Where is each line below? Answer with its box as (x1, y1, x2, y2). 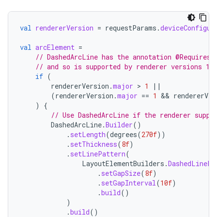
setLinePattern (70, 149, 125, 158)
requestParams (105, 23, 156, 32)
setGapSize (101, 169, 140, 178)
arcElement (35, 43, 75, 52)
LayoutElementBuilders (82, 159, 164, 168)
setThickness (70, 139, 117, 149)
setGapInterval (101, 178, 156, 187)
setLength (70, 130, 106, 139)
